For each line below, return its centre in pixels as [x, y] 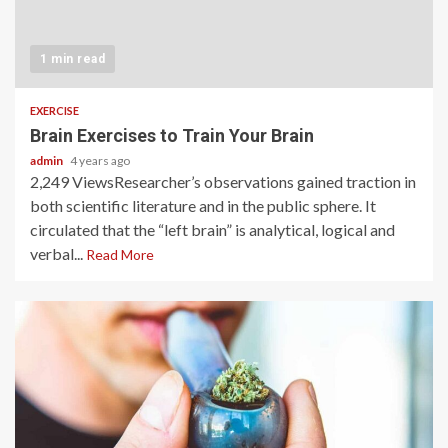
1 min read [72, 59]
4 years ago [100, 160]
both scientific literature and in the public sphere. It [203, 205]
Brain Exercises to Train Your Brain [172, 135]
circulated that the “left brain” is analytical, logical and [212, 229]
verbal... [58, 253]
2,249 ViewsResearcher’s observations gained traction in [223, 181]
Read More [120, 254]
